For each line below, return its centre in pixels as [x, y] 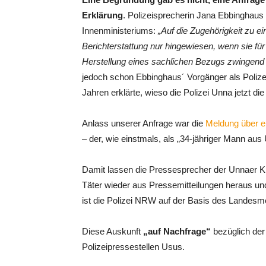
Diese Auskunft [111, 231]
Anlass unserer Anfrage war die [144, 123]
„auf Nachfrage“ [176, 231]
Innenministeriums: [120, 31]
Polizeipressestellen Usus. [133, 247]
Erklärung [102, 15]
